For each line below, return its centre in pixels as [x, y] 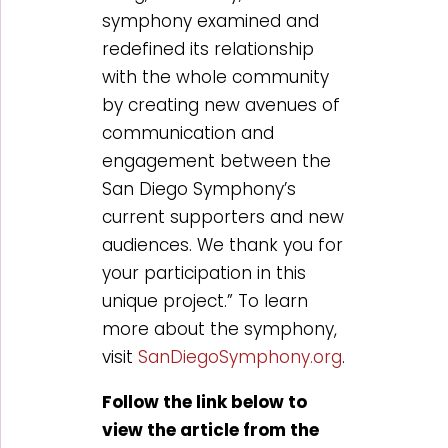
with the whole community [216, 76]
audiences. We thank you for [223, 244]
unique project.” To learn [205, 300]
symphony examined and [211, 20]
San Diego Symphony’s [199, 188]
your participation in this [204, 272]
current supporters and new [223, 216]
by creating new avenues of [221, 104]
